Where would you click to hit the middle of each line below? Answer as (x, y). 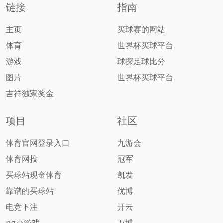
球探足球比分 (141, 61)
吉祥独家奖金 (30, 93)
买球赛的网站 (141, 30)
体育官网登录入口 (38, 143)
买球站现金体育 (34, 175)
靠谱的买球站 (30, 191)
